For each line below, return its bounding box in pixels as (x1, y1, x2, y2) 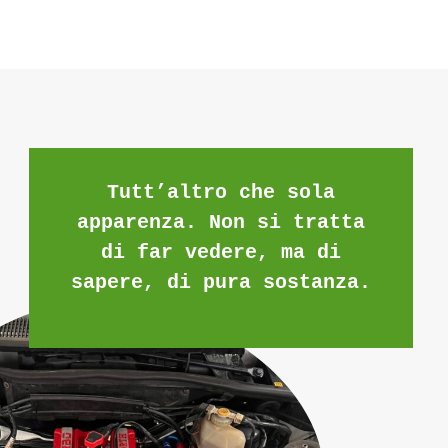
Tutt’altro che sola (107, 181, 336, 205)
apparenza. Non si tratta (77, 211, 366, 235)
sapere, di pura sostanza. (71, 271, 372, 295)
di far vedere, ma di (101, 241, 342, 265)
